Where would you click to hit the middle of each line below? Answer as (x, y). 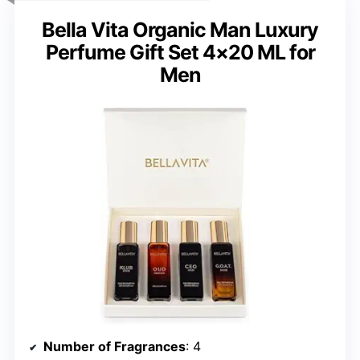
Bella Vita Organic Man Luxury (180, 30)
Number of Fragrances (115, 346)
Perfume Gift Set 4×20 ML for (180, 53)
